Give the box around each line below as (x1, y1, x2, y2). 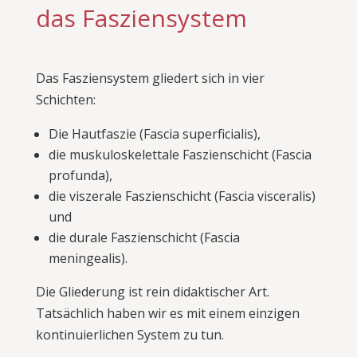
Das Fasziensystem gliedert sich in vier (35, 69, 265, 87)
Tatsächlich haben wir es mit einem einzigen (35, 304, 300, 322)
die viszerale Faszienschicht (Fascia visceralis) (48, 187, 316, 205)
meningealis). (48, 249, 127, 267)
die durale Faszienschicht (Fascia (48, 229, 240, 246)
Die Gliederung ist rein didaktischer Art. (35, 283, 269, 300)
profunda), (48, 167, 112, 184)
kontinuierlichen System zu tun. (35, 326, 224, 343)
